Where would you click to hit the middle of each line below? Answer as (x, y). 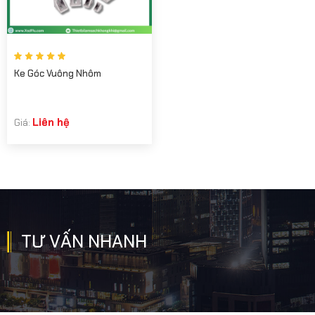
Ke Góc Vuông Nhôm (58, 73)
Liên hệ (51, 122)
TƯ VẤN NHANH (84, 241)
